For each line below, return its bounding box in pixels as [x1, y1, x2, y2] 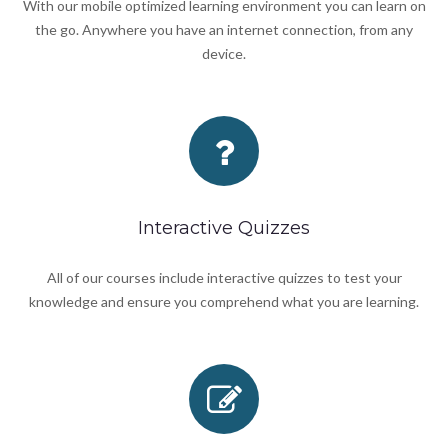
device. [202, 44, 246, 62]
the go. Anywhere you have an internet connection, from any [35, 20, 413, 38]
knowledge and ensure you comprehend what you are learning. [29, 292, 419, 310]
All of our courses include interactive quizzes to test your [46, 268, 402, 286]
